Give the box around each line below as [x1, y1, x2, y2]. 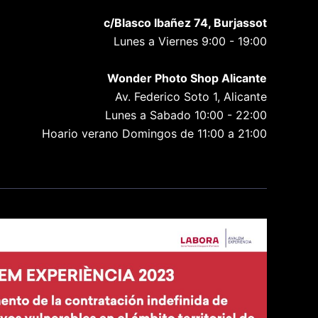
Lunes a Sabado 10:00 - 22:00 [105, 108, 267, 123]
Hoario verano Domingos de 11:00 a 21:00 [42, 126, 267, 141]
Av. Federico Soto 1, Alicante [115, 89, 267, 104]
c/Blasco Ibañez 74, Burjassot [104, 16, 267, 31]
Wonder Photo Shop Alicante [107, 71, 267, 86]
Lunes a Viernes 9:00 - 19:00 [114, 34, 267, 49]
